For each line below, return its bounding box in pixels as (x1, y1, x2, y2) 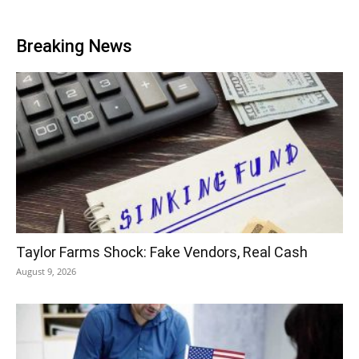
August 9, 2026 (16, 264, 76, 277)
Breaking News (16, 35, 132, 56)
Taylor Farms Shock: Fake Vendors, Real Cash (16, 243, 308, 260)
